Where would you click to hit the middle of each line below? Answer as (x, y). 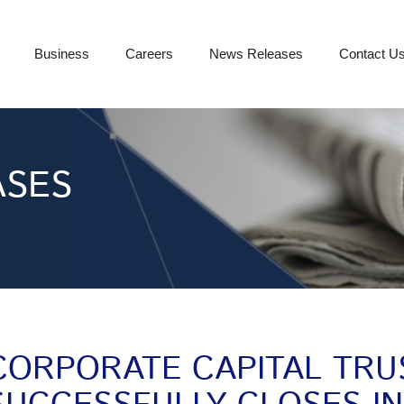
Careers (149, 54)
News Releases (256, 54)
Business (62, 54)
